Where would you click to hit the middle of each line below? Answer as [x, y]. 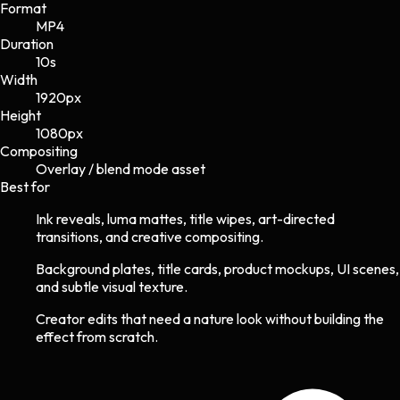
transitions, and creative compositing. [150, 236]
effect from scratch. [97, 336]
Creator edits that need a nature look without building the [210, 318]
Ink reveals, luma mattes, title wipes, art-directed [185, 218]
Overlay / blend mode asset [121, 168]
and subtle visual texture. [112, 286]
